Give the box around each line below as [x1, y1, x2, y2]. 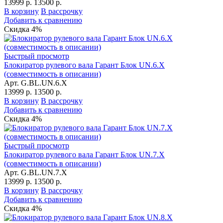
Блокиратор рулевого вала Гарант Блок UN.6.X [4, 60, 165, 69]
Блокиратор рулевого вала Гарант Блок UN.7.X [4, 150, 165, 159]
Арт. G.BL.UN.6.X [4, 78, 67, 87]
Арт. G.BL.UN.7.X [4, 168, 67, 177]
